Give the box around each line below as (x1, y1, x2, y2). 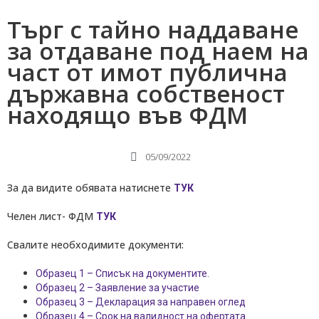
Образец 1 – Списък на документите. (36, 268, 209, 280)
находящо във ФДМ (7, 99, 248, 132)
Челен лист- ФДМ (7, 209, 96, 224)
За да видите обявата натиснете (7, 181, 174, 195)
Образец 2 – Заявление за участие (36, 282, 199, 294)
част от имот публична (7, 56, 288, 89)
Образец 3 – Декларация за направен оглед (36, 296, 246, 308)
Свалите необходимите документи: (7, 238, 184, 252)
